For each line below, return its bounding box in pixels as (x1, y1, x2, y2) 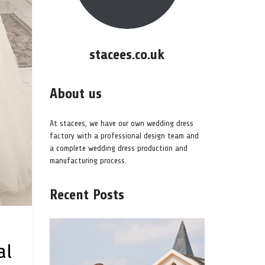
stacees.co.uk (89, 46, 165, 63)
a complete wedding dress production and (49, 143, 188, 153)
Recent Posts (49, 186, 124, 203)
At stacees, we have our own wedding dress (49, 118, 193, 128)
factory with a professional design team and (49, 131, 199, 140)
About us (49, 85, 102, 102)
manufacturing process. (49, 156, 127, 165)
